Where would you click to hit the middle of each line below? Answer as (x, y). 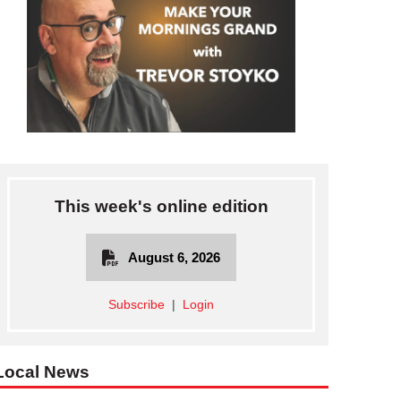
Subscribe (137, 305)
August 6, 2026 (175, 258)
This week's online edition (161, 206)
